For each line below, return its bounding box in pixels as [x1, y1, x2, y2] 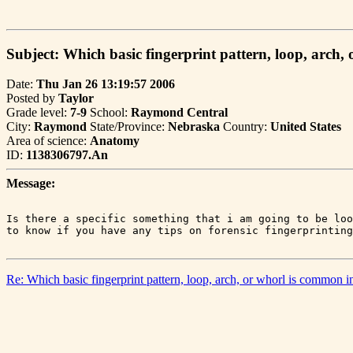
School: [87, 106, 131, 120]
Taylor [58, 91, 94, 106]
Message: [6, 176, 55, 191]
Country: [220, 120, 270, 134]
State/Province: [87, 120, 168, 134]
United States [270, 120, 341, 134]
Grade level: [6, 106, 70, 120]
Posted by [6, 91, 58, 106]
